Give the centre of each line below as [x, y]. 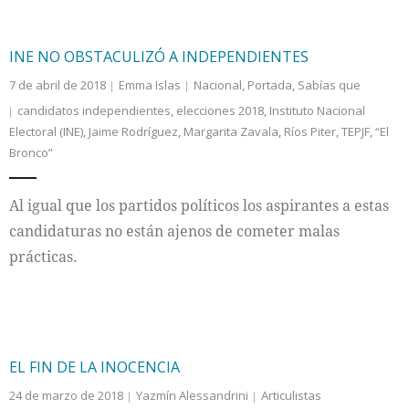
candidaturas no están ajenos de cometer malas [174, 231]
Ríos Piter [310, 131]
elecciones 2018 [220, 110]
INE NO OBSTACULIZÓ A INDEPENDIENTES [159, 57]
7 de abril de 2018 [58, 85]
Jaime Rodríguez [133, 131]
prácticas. [43, 257]
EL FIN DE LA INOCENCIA [94, 367]
